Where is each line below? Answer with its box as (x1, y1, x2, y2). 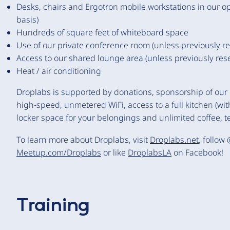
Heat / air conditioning (16, 65, 101, 76)
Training (16, 195, 90, 217)
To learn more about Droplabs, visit (16, 134, 150, 145)
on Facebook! (171, 147, 223, 158)
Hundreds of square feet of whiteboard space (16, 27, 188, 38)
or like (101, 147, 128, 158)
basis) (16, 14, 39, 25)
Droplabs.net (150, 134, 199, 145)
